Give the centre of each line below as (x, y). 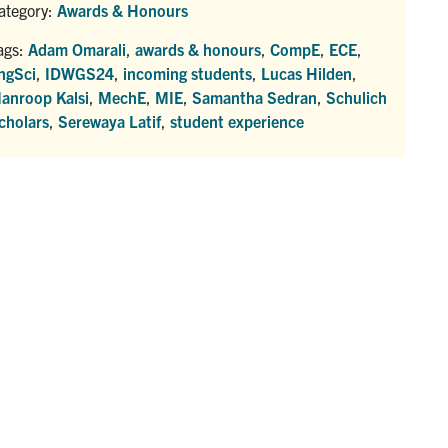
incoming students (187, 72)
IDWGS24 (79, 72)
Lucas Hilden (306, 72)
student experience (237, 120)
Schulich (356, 96)
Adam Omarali (77, 48)
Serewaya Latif (109, 120)
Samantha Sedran (254, 96)
